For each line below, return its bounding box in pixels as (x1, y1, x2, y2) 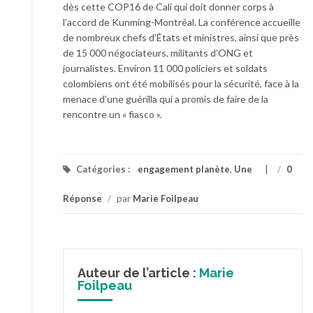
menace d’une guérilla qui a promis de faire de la (63, 93, 268, 105)
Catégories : (74, 163, 132, 175)
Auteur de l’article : (78, 265, 199, 281)
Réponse (63, 193, 102, 205)
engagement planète (138, 163, 230, 175)
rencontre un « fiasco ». (63, 108, 162, 121)
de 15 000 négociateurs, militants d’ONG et (63, 47, 253, 59)
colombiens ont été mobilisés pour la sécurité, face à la (63, 78, 299, 90)
